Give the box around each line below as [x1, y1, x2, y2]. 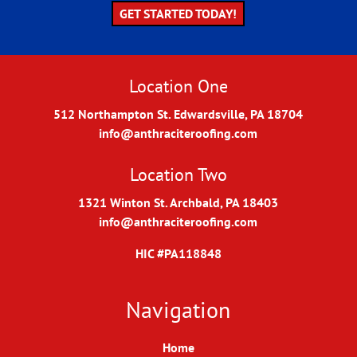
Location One [128, 74, 228, 98]
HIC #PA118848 [135, 245, 222, 261]
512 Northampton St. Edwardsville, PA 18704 [53, 106, 304, 123]
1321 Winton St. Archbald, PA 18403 [78, 194, 279, 210]
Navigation [126, 295, 231, 325]
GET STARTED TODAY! [120, 6, 237, 22]
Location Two [129, 162, 227, 186]
